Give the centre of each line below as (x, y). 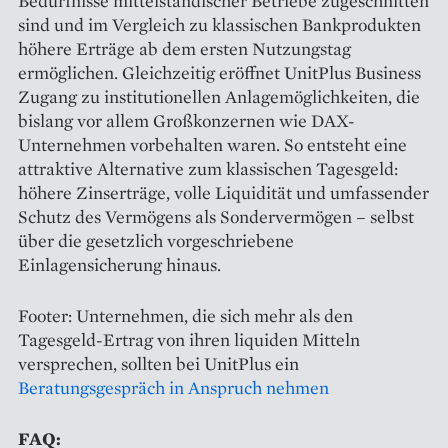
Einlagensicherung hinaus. (119, 264)
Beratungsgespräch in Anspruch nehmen (173, 387)
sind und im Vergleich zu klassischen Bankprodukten (219, 24)
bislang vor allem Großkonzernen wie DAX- (186, 120)
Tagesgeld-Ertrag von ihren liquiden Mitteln (189, 339)
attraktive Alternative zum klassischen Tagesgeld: (208, 168)
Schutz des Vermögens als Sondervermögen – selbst (216, 216)
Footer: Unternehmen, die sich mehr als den (185, 315)
